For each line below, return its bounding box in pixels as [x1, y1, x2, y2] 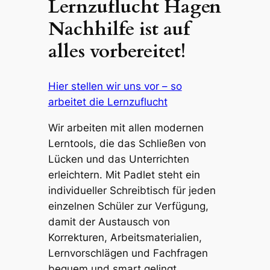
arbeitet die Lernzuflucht [48, 95, 168, 108]
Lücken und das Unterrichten [48, 152, 189, 165]
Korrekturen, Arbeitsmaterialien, [48, 231, 202, 243]
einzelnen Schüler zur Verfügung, [48, 199, 209, 212]
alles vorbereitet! [48, 39, 186, 64]
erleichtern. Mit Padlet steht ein [48, 168, 200, 181]
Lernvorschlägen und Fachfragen [48, 246, 208, 259]
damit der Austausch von [48, 215, 170, 228]
